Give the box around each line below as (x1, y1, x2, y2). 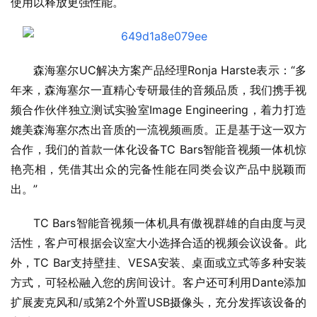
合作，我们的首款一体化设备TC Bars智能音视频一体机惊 (11, 142, 306, 157)
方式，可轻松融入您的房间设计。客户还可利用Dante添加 (11, 275, 306, 290)
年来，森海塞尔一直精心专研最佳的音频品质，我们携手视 (11, 83, 306, 98)
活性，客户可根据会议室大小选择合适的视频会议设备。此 (11, 236, 306, 250)
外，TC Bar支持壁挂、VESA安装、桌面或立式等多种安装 (11, 255, 306, 270)
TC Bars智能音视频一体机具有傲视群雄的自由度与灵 (33, 216, 306, 231)
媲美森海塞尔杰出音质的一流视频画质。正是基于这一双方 (11, 122, 306, 137)
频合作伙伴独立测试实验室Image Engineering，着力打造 (11, 103, 306, 117)
